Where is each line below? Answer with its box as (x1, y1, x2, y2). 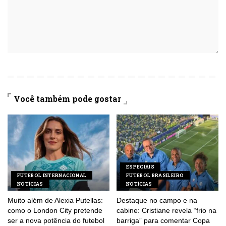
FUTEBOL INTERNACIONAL (17, 172, 87, 179)
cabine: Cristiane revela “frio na (117, 207, 216, 215)
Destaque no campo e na (117, 197, 197, 205)
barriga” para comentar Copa (117, 217, 210, 225)
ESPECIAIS (126, 163, 155, 171)
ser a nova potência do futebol (8, 217, 104, 225)
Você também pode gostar (14, 93, 121, 104)
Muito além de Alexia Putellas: (8, 197, 103, 205)
